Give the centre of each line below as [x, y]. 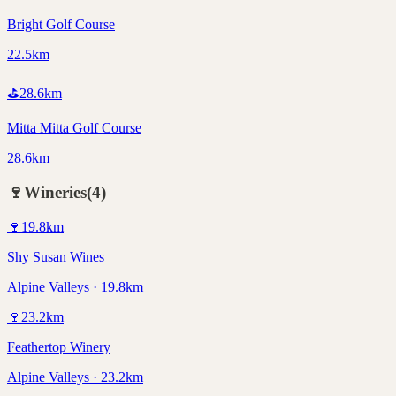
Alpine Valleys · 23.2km [75, 377]
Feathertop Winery [59, 346]
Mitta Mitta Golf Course [74, 128]
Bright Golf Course [61, 25]
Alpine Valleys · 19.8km [75, 286]
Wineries [55, 192]
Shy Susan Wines [56, 256]
